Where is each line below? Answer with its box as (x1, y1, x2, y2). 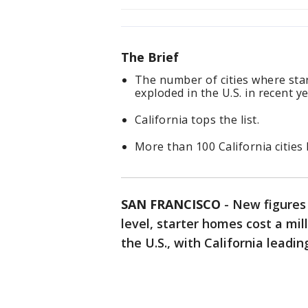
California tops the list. (135, 112, 259, 128)
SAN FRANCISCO (121, 196, 221, 213)
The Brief (121, 49, 179, 66)
